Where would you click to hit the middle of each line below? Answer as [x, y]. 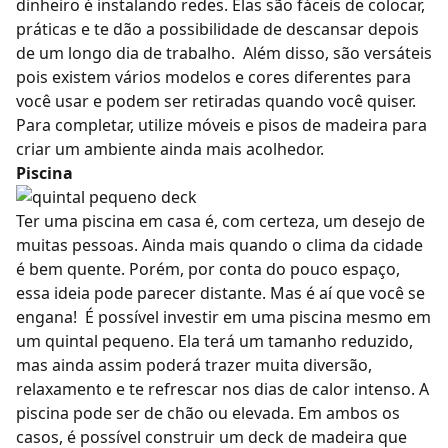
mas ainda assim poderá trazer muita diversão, [194, 365]
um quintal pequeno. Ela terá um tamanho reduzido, [214, 341]
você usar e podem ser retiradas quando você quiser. [216, 101]
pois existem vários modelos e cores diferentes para [213, 77]
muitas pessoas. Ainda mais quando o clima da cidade [219, 245]
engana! [48, 317]
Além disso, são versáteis [337, 53]
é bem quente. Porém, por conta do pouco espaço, [208, 269]
